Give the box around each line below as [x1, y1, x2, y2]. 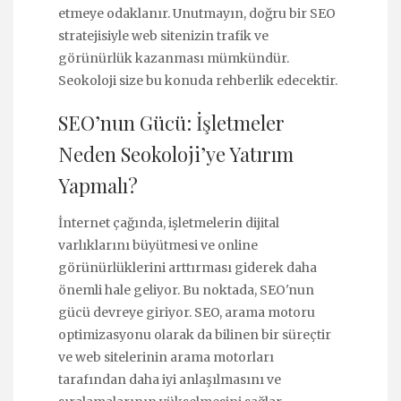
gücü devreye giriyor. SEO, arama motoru [58, 303, 315, 320]
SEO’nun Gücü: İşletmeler [58, 109, 285, 137]
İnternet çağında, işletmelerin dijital [58, 214, 279, 231]
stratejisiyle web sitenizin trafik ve [58, 27, 269, 44]
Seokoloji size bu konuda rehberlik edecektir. [58, 72, 337, 89]
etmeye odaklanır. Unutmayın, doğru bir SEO [58, 4, 336, 21]
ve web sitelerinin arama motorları [58, 348, 274, 365]
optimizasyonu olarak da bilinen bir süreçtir [58, 326, 331, 343]
